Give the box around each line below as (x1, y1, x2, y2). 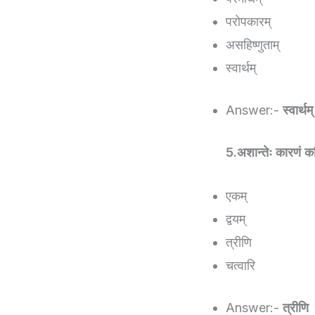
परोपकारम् (226, 14, 271, 30)
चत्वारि (226, 257, 255, 273)
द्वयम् (226, 211, 245, 226)
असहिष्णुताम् (226, 37, 279, 53)
